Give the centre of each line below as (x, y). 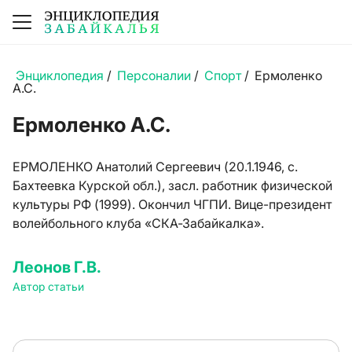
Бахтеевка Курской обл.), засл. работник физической (172, 185)
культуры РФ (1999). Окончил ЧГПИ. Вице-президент (172, 204)
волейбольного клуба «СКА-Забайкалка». (138, 223)
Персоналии (154, 75)
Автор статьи (48, 286)
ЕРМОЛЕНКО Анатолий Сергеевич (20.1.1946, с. (155, 167)
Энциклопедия (60, 75)
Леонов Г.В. (57, 267)
